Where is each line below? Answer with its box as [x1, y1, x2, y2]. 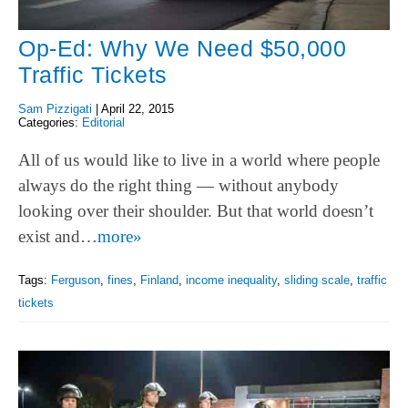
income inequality [186, 272, 277, 287]
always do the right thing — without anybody [18, 175, 339, 195]
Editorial [82, 116, 125, 130]
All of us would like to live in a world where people [18, 149, 380, 169]
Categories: [18, 116, 82, 130]
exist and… [18, 226, 97, 246]
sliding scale [284, 272, 350, 287]
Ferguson [51, 272, 100, 287]
